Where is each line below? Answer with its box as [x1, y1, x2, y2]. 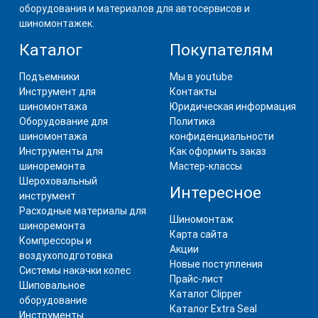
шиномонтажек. [18, 16, 94, 30]
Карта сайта [170, 227, 228, 241]
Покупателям [170, 39, 273, 60]
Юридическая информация [170, 99, 296, 113]
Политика [170, 114, 215, 128]
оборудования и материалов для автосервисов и [18, 1, 250, 15]
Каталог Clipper [170, 287, 242, 300]
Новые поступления [170, 257, 263, 270]
